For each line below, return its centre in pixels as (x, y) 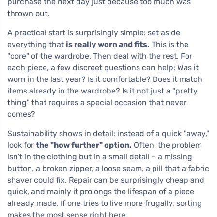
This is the (169, 45)
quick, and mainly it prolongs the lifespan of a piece (101, 192)
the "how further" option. (84, 145)
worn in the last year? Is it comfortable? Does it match (105, 79)
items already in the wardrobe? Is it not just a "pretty (102, 91)
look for (22, 145)
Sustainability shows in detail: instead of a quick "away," (108, 134)
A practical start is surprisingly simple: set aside (94, 33)
